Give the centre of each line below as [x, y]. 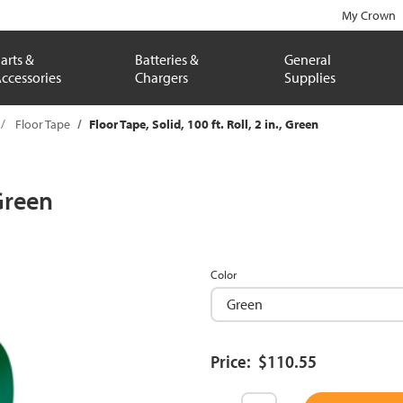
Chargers [162, 77]
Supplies [309, 77]
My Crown [369, 15]
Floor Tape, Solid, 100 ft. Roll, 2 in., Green [204, 124]
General [307, 59]
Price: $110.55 [264, 361]
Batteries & [167, 59]
